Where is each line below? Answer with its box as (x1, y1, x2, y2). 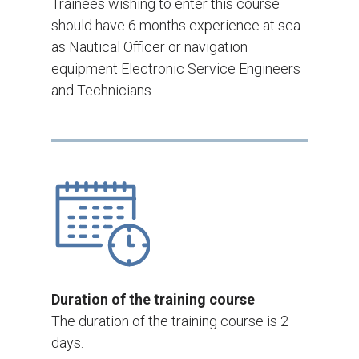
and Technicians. (51, 82, 154, 99)
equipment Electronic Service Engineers (51, 60, 301, 78)
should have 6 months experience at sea (51, 17, 301, 34)
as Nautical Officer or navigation (51, 38, 248, 56)
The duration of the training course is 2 (51, 313, 288, 330)
